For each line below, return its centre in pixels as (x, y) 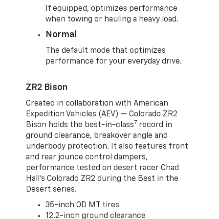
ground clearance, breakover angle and (97, 136)
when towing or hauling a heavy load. (112, 19)
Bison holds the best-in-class (80, 125)
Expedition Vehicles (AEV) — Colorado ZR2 (102, 114)
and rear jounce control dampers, (87, 157)
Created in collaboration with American (97, 103)
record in (155, 125)
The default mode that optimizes (106, 51)
